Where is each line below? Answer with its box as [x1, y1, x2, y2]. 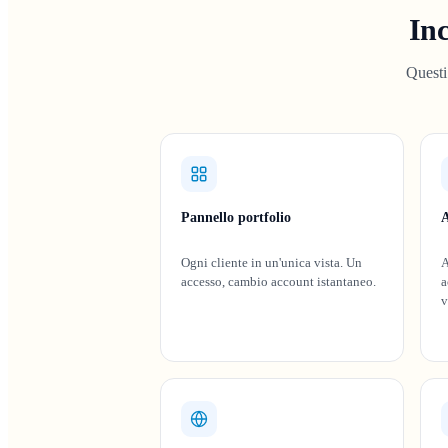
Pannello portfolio [181, 210, 291, 225]
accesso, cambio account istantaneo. [181, 274, 376, 289]
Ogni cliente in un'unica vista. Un [181, 255, 362, 270]
